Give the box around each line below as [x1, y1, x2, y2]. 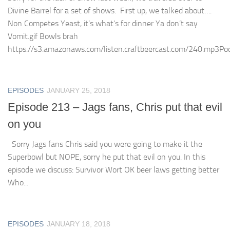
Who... [8, 178, 28, 187]
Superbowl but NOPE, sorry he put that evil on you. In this [8, 152, 205, 162]
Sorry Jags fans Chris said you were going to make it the [8, 139, 202, 149]
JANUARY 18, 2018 [47, 220, 110, 228]
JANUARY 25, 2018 [47, 86, 110, 94]
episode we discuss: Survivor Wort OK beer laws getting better [8, 165, 219, 175]
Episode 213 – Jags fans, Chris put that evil [8, 101, 222, 113]
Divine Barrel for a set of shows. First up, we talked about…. [8, 5, 212, 15]
